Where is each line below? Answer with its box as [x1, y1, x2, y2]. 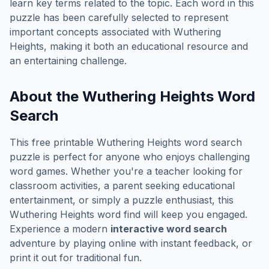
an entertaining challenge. [10, 55, 127, 67]
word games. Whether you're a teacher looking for [10, 165, 243, 177]
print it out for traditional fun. [10, 252, 142, 264]
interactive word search [110, 223, 227, 235]
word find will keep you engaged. [94, 208, 247, 220]
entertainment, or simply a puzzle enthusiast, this [10, 194, 234, 206]
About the [10, 88, 82, 105]
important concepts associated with [10, 26, 174, 38]
